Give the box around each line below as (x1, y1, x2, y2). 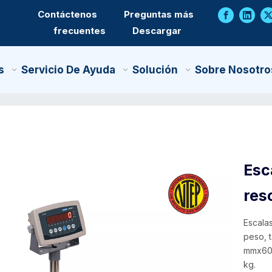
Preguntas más (124, 8, 194, 20)
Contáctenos (38, 8, 98, 20)
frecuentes (53, 25, 106, 36)
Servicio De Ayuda (21, 63, 115, 76)
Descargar (132, 25, 182, 36)
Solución (132, 63, 178, 76)
